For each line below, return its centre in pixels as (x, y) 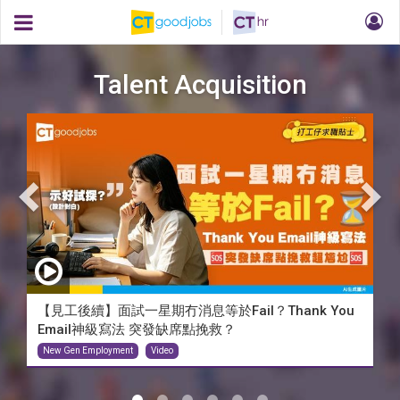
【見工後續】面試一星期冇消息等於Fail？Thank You (196, 310)
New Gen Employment (88, 350)
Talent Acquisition (200, 84)
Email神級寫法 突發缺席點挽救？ (137, 329)
